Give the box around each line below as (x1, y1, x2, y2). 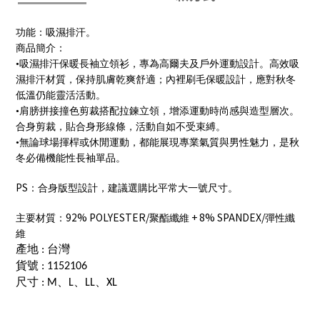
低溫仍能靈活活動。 (16, 90, 106, 101)
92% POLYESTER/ (66, 210, 149, 225)
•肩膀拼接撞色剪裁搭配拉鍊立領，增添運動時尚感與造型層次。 (16, 106, 299, 117)
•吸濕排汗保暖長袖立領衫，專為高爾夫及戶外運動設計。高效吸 (16, 59, 299, 70)
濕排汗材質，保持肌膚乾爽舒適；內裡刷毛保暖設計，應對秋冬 (16, 74, 296, 86)
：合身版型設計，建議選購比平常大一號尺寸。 (28, 183, 238, 194)
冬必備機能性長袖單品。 (16, 153, 126, 164)
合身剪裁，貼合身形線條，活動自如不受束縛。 (16, 121, 226, 133)
